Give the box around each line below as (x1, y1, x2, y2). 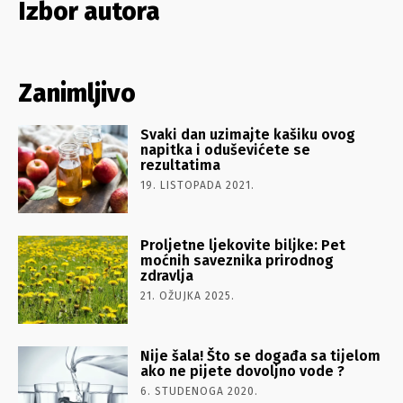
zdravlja (140, 266, 194, 284)
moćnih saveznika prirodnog (140, 251, 335, 269)
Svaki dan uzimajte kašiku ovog (140, 125, 356, 143)
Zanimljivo (18, 77, 136, 108)
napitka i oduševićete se (140, 140, 311, 158)
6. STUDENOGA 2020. (140, 384, 259, 398)
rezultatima (140, 156, 221, 174)
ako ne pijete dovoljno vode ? (140, 362, 345, 380)
